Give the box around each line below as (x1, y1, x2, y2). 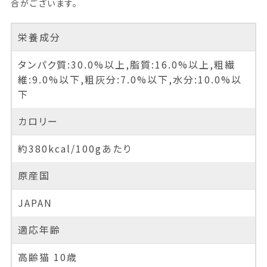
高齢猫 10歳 (17, 249, 77, 264)
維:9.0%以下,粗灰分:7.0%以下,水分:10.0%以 (17, 72, 242, 86)
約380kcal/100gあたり (17, 141, 132, 156)
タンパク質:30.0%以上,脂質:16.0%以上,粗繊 (17, 57, 235, 72)
